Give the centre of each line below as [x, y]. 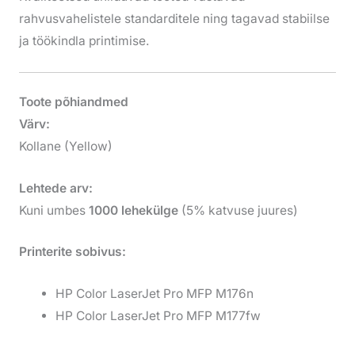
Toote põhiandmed [73, 101]
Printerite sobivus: [72, 252]
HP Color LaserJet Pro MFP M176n [155, 294]
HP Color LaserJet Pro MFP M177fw [158, 316]
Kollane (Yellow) [65, 146]
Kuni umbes [53, 210]
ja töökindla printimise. [84, 40]
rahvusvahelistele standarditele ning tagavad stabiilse [174, 18]
